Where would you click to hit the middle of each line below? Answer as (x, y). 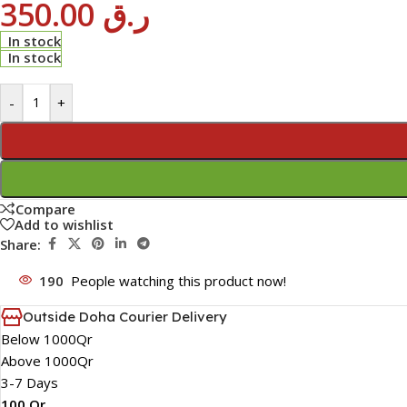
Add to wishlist (64, 224)
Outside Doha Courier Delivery (125, 317)
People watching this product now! (179, 281)
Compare (45, 208)
